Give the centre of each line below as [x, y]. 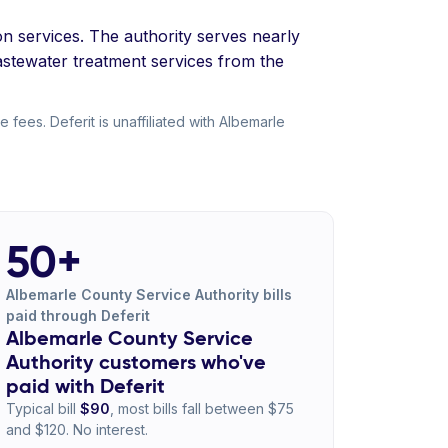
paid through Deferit [77, 315]
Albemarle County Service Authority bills [148, 294]
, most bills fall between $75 [201, 408]
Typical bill [42, 408]
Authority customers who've [135, 362]
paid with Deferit [85, 386]
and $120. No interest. [76, 429]
